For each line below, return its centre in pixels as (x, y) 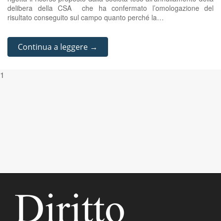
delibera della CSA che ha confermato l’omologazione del (110, 8)
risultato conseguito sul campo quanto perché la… (86, 17)
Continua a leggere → (58, 47)
